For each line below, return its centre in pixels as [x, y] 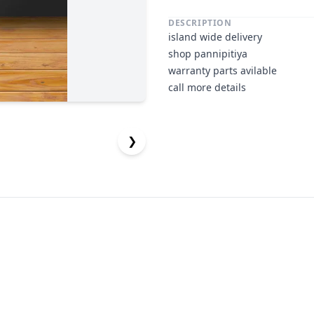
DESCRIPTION [200, 23]
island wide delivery [215, 37]
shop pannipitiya [208, 54]
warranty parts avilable [223, 71]
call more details [207, 88]
